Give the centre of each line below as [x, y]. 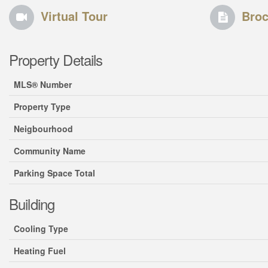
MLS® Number [43, 84]
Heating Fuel [40, 251]
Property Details [56, 60]
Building [32, 204]
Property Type [42, 106]
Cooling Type [41, 229]
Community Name [50, 151]
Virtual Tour [74, 16]
